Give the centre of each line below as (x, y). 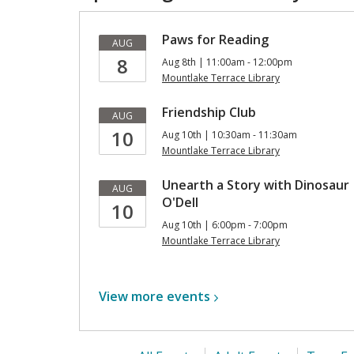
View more (133, 296)
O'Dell (180, 202)
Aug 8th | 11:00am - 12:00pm (227, 62)
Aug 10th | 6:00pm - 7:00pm (225, 225)
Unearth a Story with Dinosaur (256, 185)
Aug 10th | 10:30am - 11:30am (230, 135)
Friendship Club (209, 112)
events (188, 296)
